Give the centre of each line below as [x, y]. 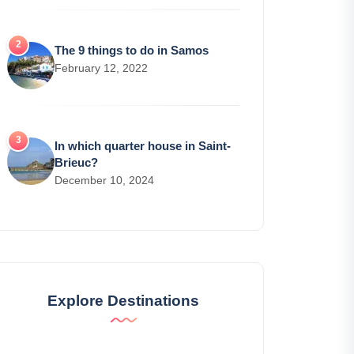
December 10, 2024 [104, 181]
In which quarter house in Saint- [143, 146]
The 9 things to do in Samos [132, 51]
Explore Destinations [123, 301]
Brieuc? [76, 163]
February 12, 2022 [101, 68]
